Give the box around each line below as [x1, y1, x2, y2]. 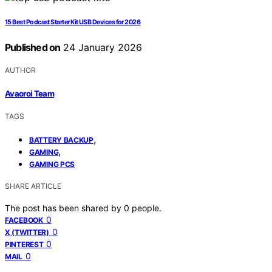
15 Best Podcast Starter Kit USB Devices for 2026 [5, 18, 141, 27]
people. [132, 202, 161, 213]
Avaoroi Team [5, 88, 55, 98]
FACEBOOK [5, 215, 43, 225]
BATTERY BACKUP [29, 135, 93, 144]
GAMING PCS [29, 159, 75, 169]
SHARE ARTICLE [5, 181, 61, 191]
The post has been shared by [5, 202, 124, 213]
